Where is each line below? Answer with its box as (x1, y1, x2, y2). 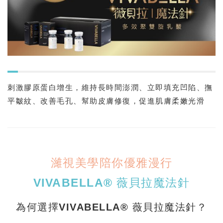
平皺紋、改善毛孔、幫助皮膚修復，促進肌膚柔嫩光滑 (7, 96, 205, 105)
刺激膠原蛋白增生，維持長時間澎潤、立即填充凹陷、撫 (7, 83, 213, 92)
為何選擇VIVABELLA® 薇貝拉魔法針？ (16, 202, 207, 213)
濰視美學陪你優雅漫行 (50, 156, 173, 169)
